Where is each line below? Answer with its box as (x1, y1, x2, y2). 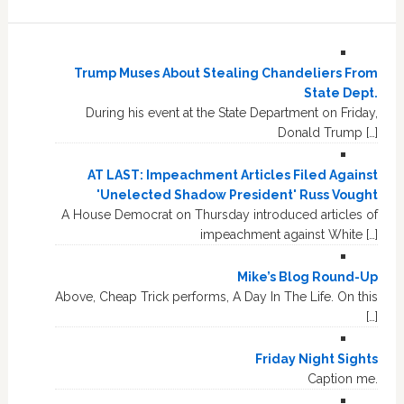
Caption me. (304, 372, 379, 387)
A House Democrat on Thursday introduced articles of (61, 207, 379, 223)
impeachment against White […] (200, 227, 379, 243)
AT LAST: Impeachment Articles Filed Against (87, 168, 379, 183)
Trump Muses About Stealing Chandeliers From (74, 66, 379, 81)
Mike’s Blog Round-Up (237, 270, 379, 285)
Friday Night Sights (255, 352, 379, 367)
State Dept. (304, 86, 379, 101)
